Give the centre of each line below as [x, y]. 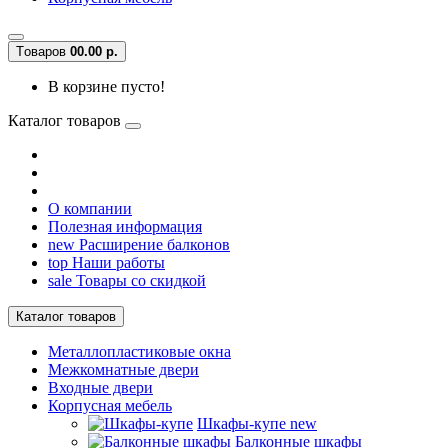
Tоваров [43, 51]
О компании [90, 208]
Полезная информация [125, 226]
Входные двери [100, 387]
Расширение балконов [152, 244]
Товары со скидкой [139, 280]
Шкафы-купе [243, 423]
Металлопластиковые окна [139, 351]
